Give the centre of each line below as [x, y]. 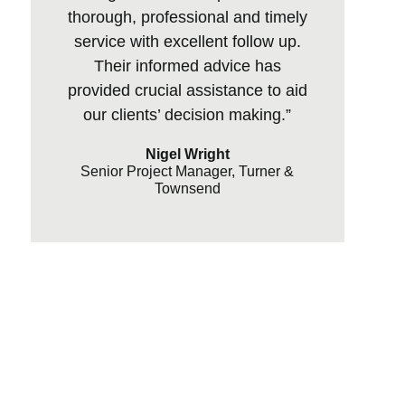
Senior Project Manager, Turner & [188, 171]
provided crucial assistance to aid [187, 90]
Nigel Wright [187, 154]
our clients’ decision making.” [188, 114]
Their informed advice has [187, 66]
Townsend [187, 188]
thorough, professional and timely [187, 17]
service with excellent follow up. [187, 41]
